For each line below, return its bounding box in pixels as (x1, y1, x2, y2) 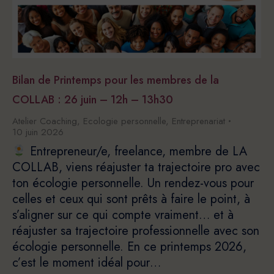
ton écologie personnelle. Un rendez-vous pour (12, 174, 254, 193)
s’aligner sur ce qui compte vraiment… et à (12, 206, 234, 224)
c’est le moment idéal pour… (12, 254, 161, 272)
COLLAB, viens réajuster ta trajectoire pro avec (12, 158, 260, 177)
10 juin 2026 (12, 125, 64, 139)
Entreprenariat (172, 114, 225, 128)
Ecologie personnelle (83, 114, 166, 128)
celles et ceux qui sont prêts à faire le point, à (12, 190, 250, 209)
